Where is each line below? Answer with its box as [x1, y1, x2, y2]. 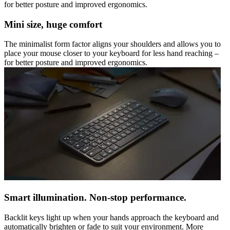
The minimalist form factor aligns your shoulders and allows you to [4, 40, 221, 49]
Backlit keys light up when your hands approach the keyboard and [4, 213, 219, 222]
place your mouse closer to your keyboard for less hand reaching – [4, 49, 219, 58]
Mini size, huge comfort [4, 18, 102, 30]
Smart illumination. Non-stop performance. [4, 192, 186, 203]
